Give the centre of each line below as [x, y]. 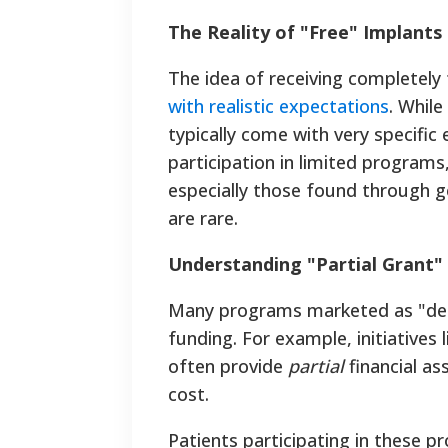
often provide [228, 366]
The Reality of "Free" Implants [305, 32]
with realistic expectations [278, 106]
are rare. [203, 218]
